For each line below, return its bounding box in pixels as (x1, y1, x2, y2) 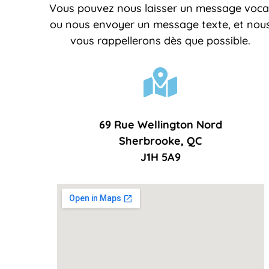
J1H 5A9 (140, 150, 181, 164)
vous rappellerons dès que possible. (70, 33, 251, 47)
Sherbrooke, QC (119, 133, 202, 148)
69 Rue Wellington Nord (98, 117, 222, 131)
